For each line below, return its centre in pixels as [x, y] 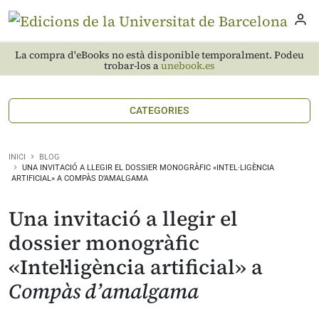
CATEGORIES [159, 110]
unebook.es [188, 66]
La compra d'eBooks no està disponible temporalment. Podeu [159, 55]
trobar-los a [132, 66]
